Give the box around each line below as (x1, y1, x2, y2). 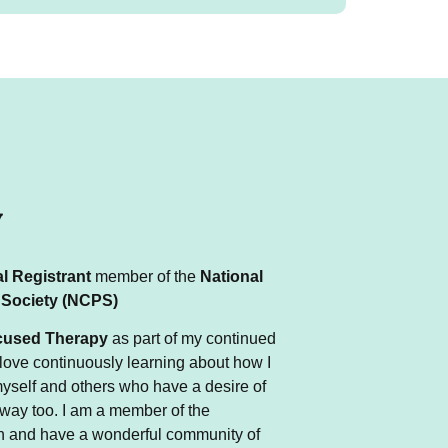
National (200, 268, 264, 286)
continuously (29, 354, 124, 372)
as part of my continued (108, 330, 277, 348)
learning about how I (123, 354, 272, 372)
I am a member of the (62, 402, 211, 420)
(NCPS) (62, 292, 119, 310)
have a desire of (153, 378, 267, 396)
